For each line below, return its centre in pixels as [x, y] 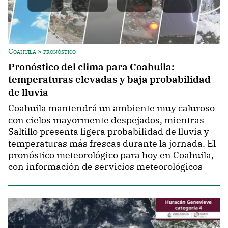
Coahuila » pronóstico [42, 51]
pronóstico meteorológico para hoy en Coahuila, [111, 155]
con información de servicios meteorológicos [105, 167]
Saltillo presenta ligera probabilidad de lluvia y [109, 132]
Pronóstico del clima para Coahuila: [91, 67]
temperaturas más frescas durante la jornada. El [112, 144]
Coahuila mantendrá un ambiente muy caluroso [111, 108]
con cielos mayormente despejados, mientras [106, 120]
